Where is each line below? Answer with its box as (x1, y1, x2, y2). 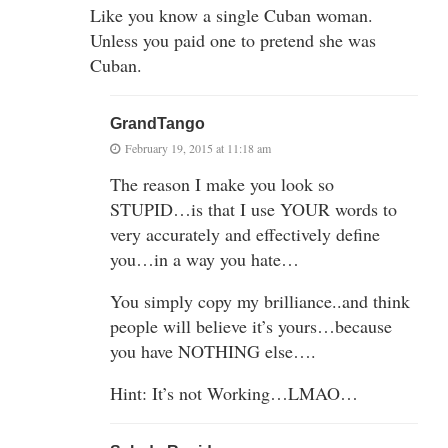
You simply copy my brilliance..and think (110, 288, 410, 313)
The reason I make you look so (110, 171, 334, 196)
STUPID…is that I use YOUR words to (110, 196, 397, 221)
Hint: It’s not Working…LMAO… (110, 380, 358, 405)
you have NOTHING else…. (110, 338, 316, 363)
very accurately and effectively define (110, 221, 380, 246)
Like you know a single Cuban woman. (90, 2, 373, 27)
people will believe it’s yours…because (110, 313, 392, 338)
